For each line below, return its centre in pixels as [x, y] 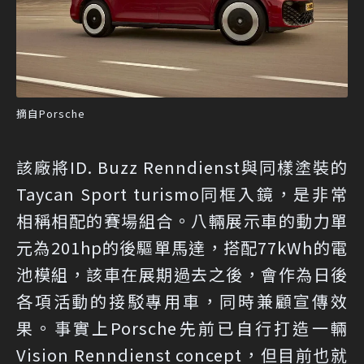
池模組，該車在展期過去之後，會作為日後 [182, 275]
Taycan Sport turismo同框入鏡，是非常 [182, 194]
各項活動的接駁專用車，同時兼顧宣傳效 [182, 301]
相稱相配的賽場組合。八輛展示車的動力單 [182, 221]
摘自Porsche [51, 114]
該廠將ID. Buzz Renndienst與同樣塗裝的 [182, 167]
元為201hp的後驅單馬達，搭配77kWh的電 [182, 248]
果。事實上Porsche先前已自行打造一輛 [182, 328]
